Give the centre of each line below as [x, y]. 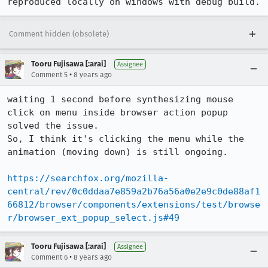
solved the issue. [53, 126]
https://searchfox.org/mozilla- [88, 178]
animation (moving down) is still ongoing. [118, 152]
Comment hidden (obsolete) [59, 34]
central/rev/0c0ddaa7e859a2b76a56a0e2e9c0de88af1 [134, 191]
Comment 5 [49, 75]
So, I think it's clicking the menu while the [126, 139]
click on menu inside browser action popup [118, 112]
